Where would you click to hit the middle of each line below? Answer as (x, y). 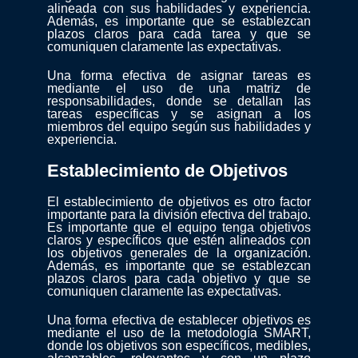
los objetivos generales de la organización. (179, 253)
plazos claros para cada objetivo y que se (179, 279)
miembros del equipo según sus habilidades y (179, 127)
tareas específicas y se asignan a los (179, 114)
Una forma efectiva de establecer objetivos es (179, 320)
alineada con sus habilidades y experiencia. (179, 9)
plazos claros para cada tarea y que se (179, 34)
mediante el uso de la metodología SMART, (179, 333)
